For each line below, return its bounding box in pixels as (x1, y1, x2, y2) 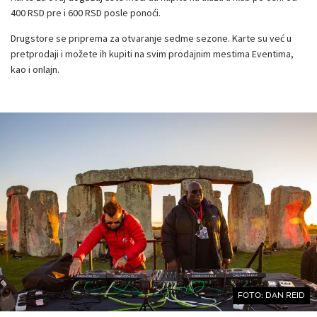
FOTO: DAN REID (238, 290, 305, 301)
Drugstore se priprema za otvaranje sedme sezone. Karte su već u (11, 31, 292, 45)
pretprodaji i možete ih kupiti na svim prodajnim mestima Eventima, (11, 47, 294, 60)
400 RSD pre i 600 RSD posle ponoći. (11, 6, 161, 19)
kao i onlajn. (11, 62, 59, 76)
